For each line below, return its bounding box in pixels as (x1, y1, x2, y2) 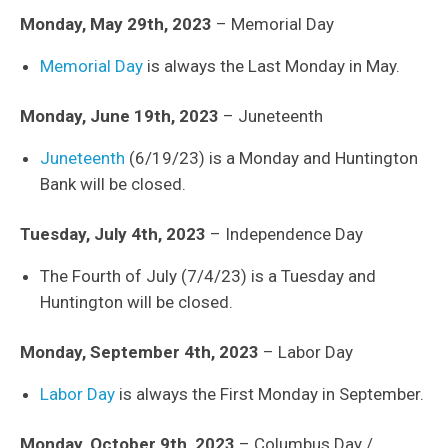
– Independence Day (206, 224, 363, 245)
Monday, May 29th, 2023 (20, 14, 212, 35)
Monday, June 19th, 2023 (20, 106, 219, 127)
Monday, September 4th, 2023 (20, 342, 259, 363)
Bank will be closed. (40, 174, 186, 195)
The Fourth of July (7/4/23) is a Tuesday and (40, 266, 376, 287)
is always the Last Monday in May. (143, 56, 400, 77)
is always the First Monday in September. (115, 384, 424, 405)
